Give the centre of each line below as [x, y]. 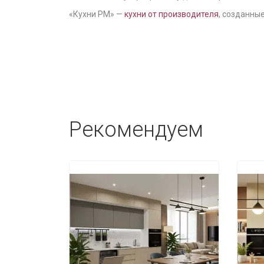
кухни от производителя [171, 14]
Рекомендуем [136, 130]
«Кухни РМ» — [97, 14]
